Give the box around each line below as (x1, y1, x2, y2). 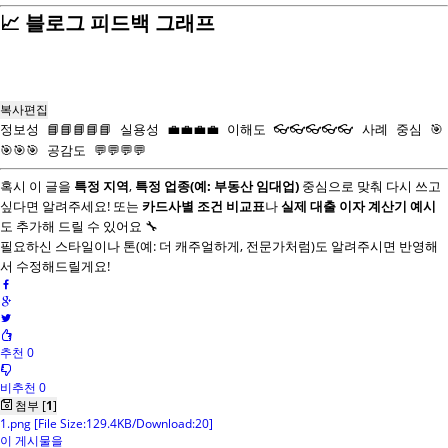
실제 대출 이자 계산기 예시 (281, 197, 436, 215)
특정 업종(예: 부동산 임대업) (135, 177, 299, 195)
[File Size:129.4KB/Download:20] (34, 415, 213, 432)
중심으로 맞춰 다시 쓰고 (299, 177, 441, 195)
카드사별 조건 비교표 (142, 197, 265, 215)
